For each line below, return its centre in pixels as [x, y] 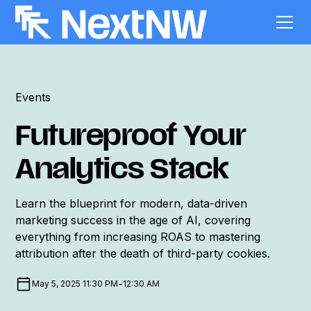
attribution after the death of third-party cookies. [143, 253]
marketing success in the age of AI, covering [133, 220]
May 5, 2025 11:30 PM [75, 283]
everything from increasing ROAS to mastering [138, 236]
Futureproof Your [131, 138]
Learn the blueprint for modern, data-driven [132, 203]
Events [33, 97]
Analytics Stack [122, 172]
